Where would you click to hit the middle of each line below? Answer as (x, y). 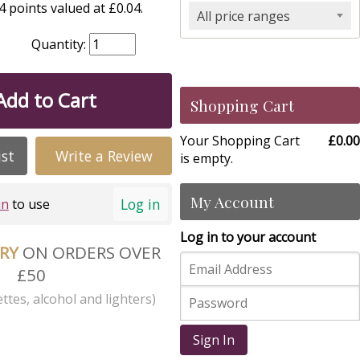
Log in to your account (248, 237)
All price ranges (243, 16)
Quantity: (61, 44)
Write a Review (104, 156)
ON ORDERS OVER (91, 252)
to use (29, 205)
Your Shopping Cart (240, 141)
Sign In (214, 340)
